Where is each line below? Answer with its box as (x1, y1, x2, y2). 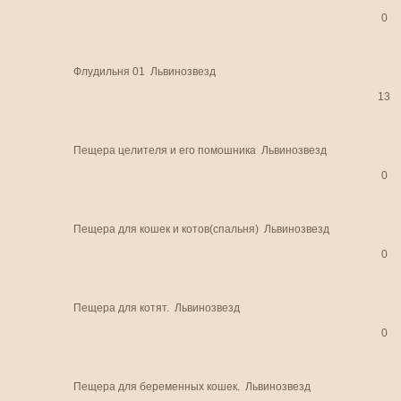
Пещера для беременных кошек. (73, 380, 240, 392)
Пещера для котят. (73, 301, 169, 313)
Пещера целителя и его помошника (73, 143, 256, 156)
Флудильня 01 (73, 64, 145, 77)
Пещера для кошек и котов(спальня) (73, 222, 259, 235)
